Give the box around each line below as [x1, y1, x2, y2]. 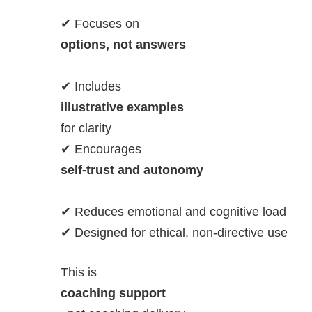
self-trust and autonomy [61, 163, 203, 178]
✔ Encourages [61, 142, 141, 157]
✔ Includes [61, 79, 121, 94]
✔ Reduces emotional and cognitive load [61, 205, 286, 219]
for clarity [61, 121, 111, 136]
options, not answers [61, 38, 186, 52]
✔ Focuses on [61, 17, 139, 31]
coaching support [61, 286, 166, 301]
